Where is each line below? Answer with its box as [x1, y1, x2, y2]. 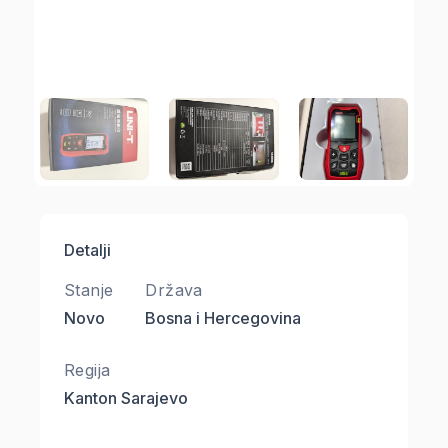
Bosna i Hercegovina [145, 307, 302, 328]
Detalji [64, 239, 111, 260]
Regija [64, 359, 111, 380]
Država [145, 279, 203, 300]
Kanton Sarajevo [64, 387, 188, 408]
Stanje [64, 279, 114, 300]
